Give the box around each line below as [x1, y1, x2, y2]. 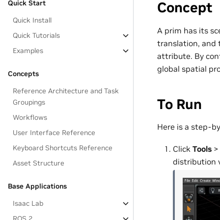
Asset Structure [13, 159, 65, 167]
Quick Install [13, 16, 52, 25]
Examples [13, 46, 44, 55]
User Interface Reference [13, 128, 96, 137]
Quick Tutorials [13, 31, 60, 40]
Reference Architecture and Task [13, 86, 119, 95]
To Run [157, 95, 202, 113]
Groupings [13, 98, 46, 107]
